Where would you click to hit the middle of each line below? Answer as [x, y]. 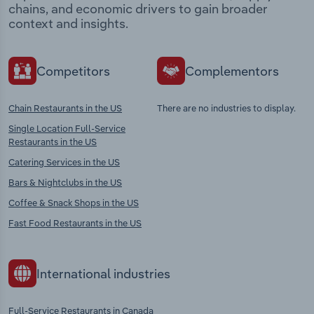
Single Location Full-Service [67, 129]
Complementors [232, 71]
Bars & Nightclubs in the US [65, 183]
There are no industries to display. [226, 108]
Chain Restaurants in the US [65, 108]
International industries [103, 273]
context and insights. [68, 24]
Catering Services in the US [64, 162]
